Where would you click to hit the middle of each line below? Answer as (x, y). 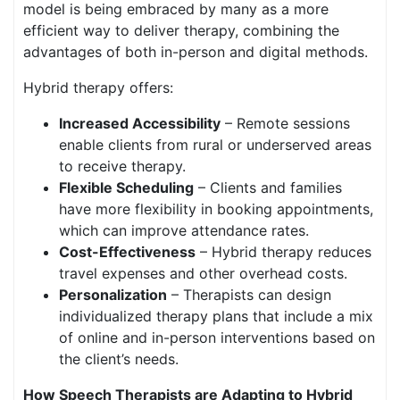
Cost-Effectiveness (127, 252)
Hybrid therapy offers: (98, 87)
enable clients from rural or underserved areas (215, 145)
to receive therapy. (122, 166)
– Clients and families (268, 187)
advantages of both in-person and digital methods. (196, 52)
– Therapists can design (249, 295)
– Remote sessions (285, 123)
